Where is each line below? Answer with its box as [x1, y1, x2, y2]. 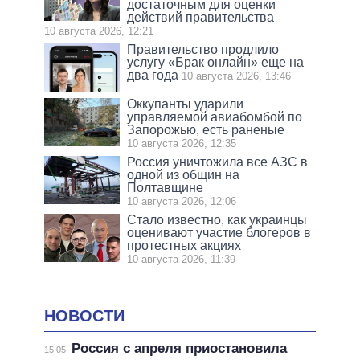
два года [127, 67, 179, 82]
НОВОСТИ [44, 306, 125, 325]
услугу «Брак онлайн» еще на [127, 55, 305, 69]
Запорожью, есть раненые [127, 122, 285, 137]
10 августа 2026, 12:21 [44, 24, 153, 37]
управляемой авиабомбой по [127, 109, 303, 124]
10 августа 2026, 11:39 [127, 252, 236, 265]
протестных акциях [127, 238, 242, 252]
